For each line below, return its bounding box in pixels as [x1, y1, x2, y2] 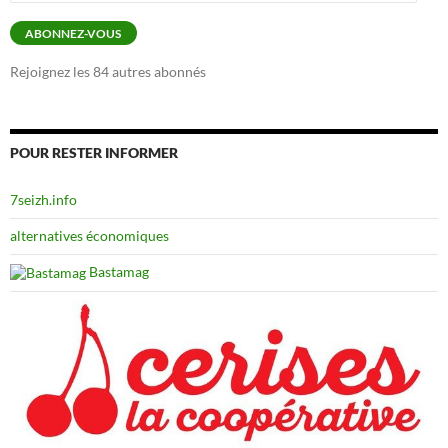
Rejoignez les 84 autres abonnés [10, 62, 206, 80]
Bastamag [86, 262, 149, 280]
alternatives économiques [10, 226, 169, 244]
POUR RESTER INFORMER [10, 143, 178, 161]
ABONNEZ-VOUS [25, 25, 122, 41]
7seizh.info [10, 190, 77, 208]
